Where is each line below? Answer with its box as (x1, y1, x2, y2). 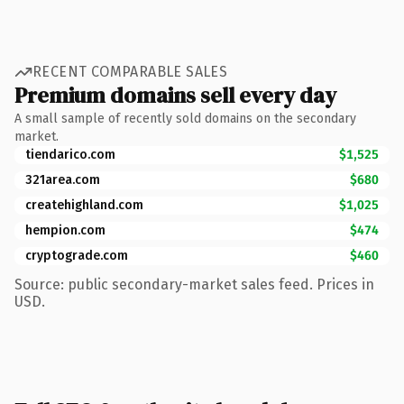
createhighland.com (25, 197, 143, 213)
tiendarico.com (25, 146, 115, 162)
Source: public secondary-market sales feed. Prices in (14, 275, 374, 293)
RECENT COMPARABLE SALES (32, 63, 228, 80)
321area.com (25, 171, 100, 188)
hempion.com (25, 222, 106, 238)
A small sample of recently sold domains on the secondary (14, 110, 356, 126)
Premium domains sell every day (14, 79, 336, 110)
